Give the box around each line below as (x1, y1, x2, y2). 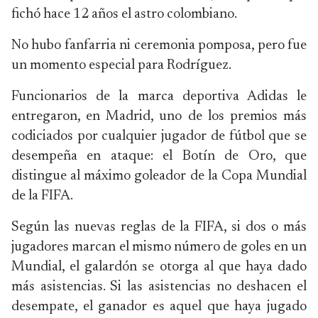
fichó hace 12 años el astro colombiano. (11, 7, 237, 21)
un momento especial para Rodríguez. (11, 58, 231, 72)
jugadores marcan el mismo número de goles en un (11, 240, 307, 254)
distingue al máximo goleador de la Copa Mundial (11, 169, 307, 183)
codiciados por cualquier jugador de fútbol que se (11, 129, 307, 143)
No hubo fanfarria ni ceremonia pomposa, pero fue (11, 38, 307, 53)
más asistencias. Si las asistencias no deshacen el (11, 280, 307, 294)
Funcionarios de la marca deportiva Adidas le (11, 89, 307, 104)
